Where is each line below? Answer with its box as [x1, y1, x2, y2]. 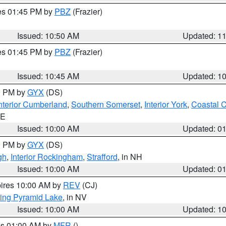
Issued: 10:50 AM [17, 30, 80, 41]
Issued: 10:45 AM [17, 70, 80, 82]
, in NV [63, 191, 87, 203]
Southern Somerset [71, 98, 140, 110]
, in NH [118, 151, 142, 162]
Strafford [87, 151, 118, 162]
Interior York [144, 98, 187, 110]
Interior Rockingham [11, 151, 83, 162]
